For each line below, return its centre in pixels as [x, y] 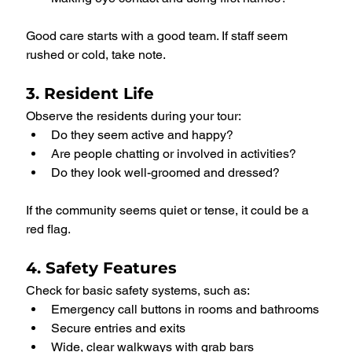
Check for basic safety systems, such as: [138, 291]
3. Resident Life [90, 94]
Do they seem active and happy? [142, 135]
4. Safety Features [101, 268]
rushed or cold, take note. [96, 55]
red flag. [48, 229]
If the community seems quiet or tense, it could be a [169, 211]
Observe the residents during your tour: [134, 116]
